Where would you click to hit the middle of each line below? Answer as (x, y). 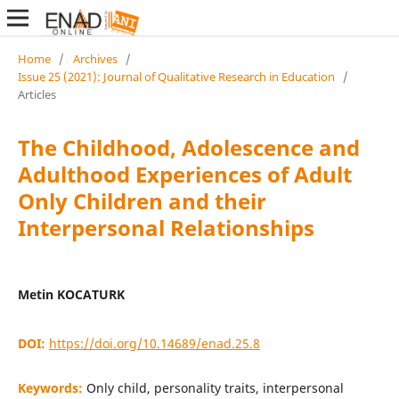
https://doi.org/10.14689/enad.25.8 (154, 343)
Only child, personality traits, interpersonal (215, 387)
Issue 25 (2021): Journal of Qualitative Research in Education (176, 76)
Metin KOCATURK (71, 294)
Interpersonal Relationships (166, 227)
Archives (95, 58)
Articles (37, 94)
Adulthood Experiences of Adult (184, 174)
